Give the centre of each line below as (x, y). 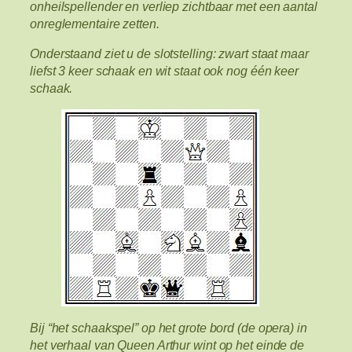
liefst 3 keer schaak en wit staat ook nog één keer (164, 70)
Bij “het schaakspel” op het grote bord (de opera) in (169, 328)
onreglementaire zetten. (95, 23)
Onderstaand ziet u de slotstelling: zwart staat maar (169, 53)
